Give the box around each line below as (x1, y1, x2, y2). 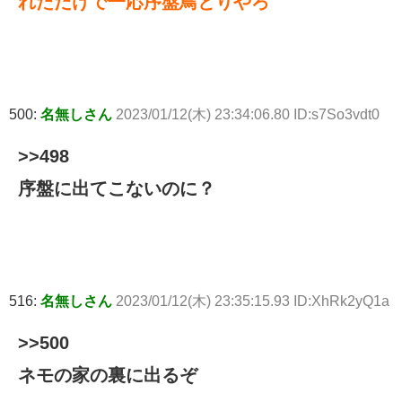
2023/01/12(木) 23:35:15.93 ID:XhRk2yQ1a (116, 293, 389, 309)
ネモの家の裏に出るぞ (18, 364, 197, 385)
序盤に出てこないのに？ (18, 178, 215, 198)
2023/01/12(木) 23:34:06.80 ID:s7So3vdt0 (116, 106, 380, 122)
